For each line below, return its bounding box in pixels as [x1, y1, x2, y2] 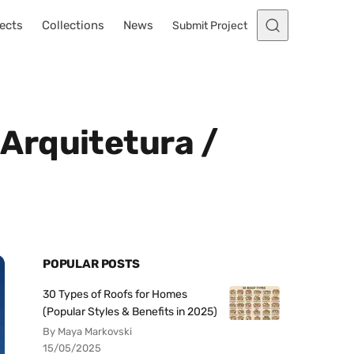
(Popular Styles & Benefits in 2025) [43, 305, 217, 318]
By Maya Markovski [43, 326, 132, 337]
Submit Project [172, 18, 247, 32]
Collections [42, 18, 104, 32]
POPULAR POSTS [43, 257, 140, 271]
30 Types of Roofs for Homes [43, 288, 187, 301]
